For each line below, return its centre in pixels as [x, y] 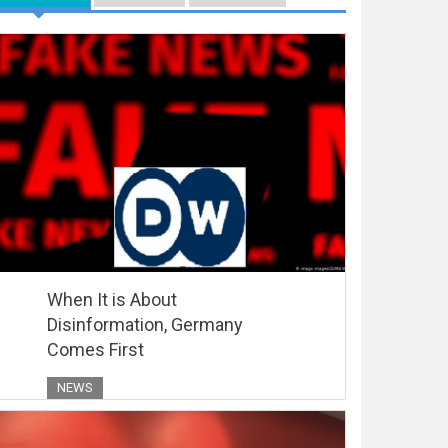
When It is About [112, 299]
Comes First [95, 349]
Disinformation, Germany [145, 324]
